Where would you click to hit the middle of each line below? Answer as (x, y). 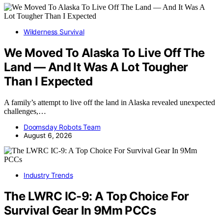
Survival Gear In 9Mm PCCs (80, 211)
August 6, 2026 (48, 136)
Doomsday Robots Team (62, 127)
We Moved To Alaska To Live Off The (104, 53)
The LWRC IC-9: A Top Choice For (96, 196)
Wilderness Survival (54, 32)
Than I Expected (48, 82)
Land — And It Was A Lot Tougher (96, 67)
